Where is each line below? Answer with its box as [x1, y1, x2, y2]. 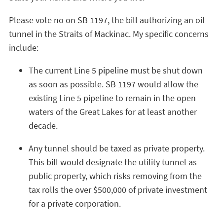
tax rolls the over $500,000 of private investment [29, 184, 207, 196]
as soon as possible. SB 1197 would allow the [29, 78, 198, 90]
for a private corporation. [29, 197, 121, 210]
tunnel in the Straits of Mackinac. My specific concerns [9, 28, 209, 40]
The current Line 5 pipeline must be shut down [29, 64, 203, 76]
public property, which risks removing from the [29, 170, 202, 182]
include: [9, 41, 38, 54]
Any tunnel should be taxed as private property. [29, 142, 205, 154]
